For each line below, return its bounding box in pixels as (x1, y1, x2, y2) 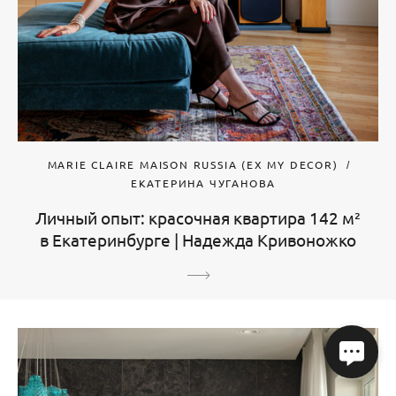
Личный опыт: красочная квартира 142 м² (35, 207, 361, 229)
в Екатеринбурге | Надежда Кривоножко (40, 229, 356, 251)
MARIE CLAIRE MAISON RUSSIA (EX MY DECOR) (47, 157, 339, 172)
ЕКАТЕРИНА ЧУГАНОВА (130, 176, 277, 191)
